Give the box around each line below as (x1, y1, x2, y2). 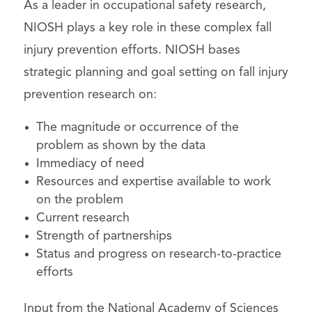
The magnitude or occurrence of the (36, 121, 239, 134)
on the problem (36, 194, 123, 207)
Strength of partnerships (36, 230, 172, 243)
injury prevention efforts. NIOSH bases (23, 44, 240, 57)
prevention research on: (23, 88, 157, 102)
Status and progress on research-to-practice (36, 248, 281, 261)
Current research (36, 212, 130, 225)
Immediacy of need (36, 157, 144, 171)
